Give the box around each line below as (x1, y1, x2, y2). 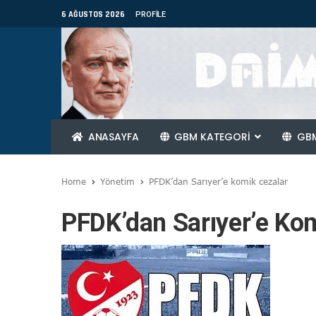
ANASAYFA (85, 130, 139, 144)
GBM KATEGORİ (171, 130, 253, 144)
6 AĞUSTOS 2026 (61, 9, 125, 20)
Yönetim (100, 176, 135, 186)
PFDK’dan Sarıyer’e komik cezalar (149, 176, 288, 186)
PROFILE (135, 10, 166, 19)
